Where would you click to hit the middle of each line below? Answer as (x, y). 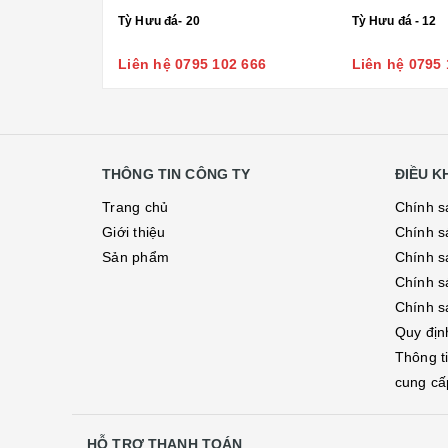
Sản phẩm (135, 257)
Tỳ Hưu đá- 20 (159, 21)
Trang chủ (135, 207)
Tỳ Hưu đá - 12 (394, 21)
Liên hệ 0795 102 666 (192, 64)
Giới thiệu (134, 232)
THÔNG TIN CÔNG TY (176, 174)
